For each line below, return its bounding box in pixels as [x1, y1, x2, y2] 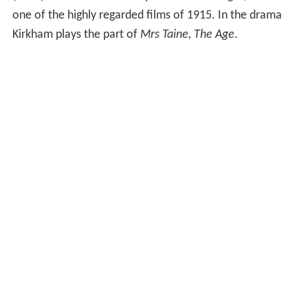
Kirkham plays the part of [12, 28, 140, 42]
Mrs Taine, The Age [140, 28, 234, 42]
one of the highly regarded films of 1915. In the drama [12, 9, 282, 23]
